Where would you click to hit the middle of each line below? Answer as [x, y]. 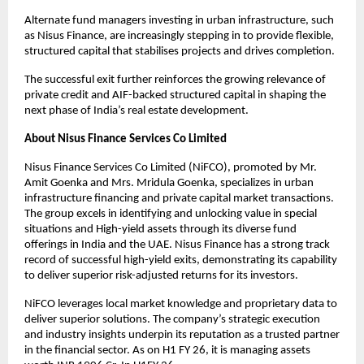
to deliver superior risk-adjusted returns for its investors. [161, 276]
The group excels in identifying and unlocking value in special [171, 214]
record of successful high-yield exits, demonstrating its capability [181, 261]
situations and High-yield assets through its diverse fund [160, 230]
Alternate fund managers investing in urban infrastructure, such [179, 21]
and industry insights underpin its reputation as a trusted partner [182, 336]
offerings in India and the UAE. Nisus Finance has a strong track [177, 245]
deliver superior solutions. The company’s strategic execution [172, 320]
